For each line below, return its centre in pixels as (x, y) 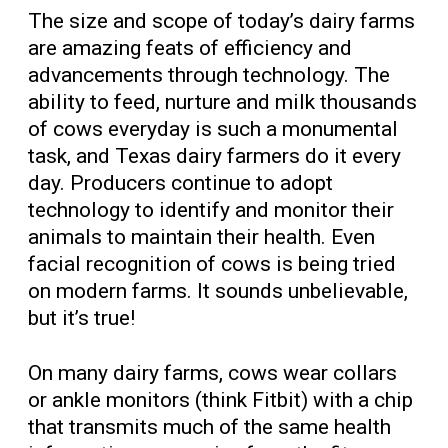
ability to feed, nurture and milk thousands (222, 101)
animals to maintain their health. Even (201, 236)
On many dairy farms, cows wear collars (212, 372)
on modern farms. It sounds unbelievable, (218, 290)
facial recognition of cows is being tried (212, 263)
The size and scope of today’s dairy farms (221, 20)
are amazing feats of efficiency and (190, 47)
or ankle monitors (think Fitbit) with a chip (220, 399)
